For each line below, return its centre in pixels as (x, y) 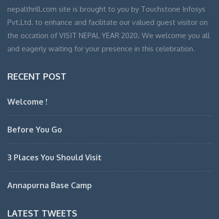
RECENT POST (37, 76)
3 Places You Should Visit (55, 157)
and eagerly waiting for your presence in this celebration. (101, 48)
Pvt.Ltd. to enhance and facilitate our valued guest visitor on (108, 22)
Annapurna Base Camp (50, 185)
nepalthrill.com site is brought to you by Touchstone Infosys (106, 9)
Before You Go (35, 129)
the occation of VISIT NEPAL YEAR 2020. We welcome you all (109, 35)
